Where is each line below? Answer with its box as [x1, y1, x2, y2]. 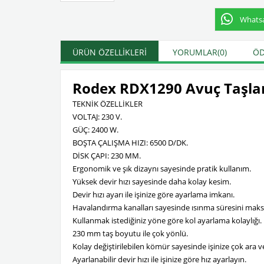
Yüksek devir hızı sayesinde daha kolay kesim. [72, 176, 231, 187]
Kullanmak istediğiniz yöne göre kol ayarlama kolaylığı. [72, 215, 262, 226]
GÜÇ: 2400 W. [72, 124, 118, 135]
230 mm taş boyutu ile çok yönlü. [72, 228, 188, 239]
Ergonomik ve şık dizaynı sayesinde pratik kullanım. [72, 163, 251, 174]
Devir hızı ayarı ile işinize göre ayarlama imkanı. [72, 189, 235, 200]
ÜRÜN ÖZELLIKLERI [72, 47, 147, 58]
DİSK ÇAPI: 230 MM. [72, 150, 141, 161]
